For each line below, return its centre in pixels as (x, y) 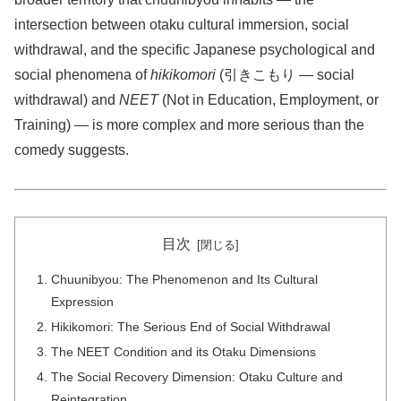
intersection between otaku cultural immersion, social (182, 24)
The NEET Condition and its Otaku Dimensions (184, 351)
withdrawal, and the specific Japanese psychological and (195, 49)
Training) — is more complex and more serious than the (189, 124)
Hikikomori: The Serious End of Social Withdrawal (191, 326)
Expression (83, 302)
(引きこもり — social (285, 74)
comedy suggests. (72, 149)
